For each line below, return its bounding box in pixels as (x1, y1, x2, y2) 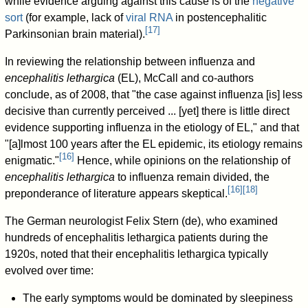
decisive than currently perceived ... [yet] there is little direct (5, 104, 290, 117)
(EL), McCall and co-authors (115, 71, 254, 84)
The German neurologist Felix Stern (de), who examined (5, 214, 278, 227)
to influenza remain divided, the (115, 170, 270, 183)
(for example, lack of (23, 11, 126, 23)
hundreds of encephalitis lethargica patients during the (5, 231, 269, 243)
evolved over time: (5, 264, 94, 276)
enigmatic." (5, 154, 60, 166)
